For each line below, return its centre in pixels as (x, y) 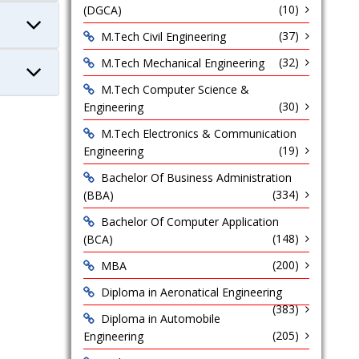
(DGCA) (102, 10)
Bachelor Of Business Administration (196, 177)
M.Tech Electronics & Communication (198, 133)
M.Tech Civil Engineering (163, 36)
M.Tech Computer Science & (175, 89)
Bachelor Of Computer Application (190, 222)
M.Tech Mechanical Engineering (182, 63)
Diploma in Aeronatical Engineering (191, 292)
